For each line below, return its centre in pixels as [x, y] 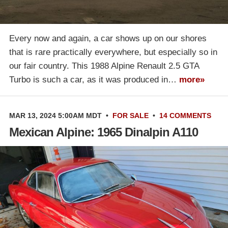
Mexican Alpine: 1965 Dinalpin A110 [104, 132]
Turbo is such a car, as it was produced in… [94, 79]
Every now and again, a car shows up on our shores [108, 38]
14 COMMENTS [185, 115]
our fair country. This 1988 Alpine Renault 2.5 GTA [104, 66]
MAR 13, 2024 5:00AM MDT [55, 115]
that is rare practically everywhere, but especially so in [113, 52]
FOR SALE [131, 115]
